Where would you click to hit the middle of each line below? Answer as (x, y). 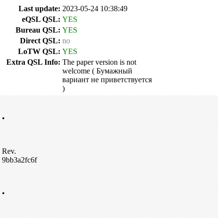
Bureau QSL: (38, 30)
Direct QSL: (40, 41)
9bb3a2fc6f (19, 160)
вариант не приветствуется (107, 80)
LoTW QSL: (39, 51)
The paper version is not (99, 62)
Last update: (39, 9)
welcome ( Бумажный (97, 71)
